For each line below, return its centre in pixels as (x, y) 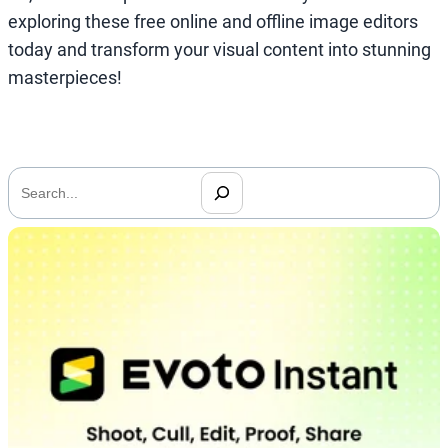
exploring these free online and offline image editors (213, 21)
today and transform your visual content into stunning (219, 49)
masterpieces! (65, 77)
